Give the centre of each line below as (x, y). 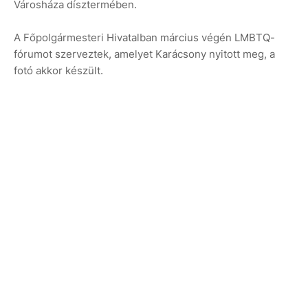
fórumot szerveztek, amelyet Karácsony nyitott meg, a (144, 54)
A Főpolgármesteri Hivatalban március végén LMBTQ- (144, 37)
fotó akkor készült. (58, 70)
